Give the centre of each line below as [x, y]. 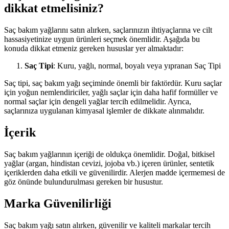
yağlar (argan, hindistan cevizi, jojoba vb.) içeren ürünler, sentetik [109, 163]
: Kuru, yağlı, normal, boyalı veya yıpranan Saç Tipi [137, 65]
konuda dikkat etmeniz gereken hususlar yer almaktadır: [94, 48]
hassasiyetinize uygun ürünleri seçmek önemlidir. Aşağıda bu [102, 39]
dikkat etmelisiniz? [54, 8]
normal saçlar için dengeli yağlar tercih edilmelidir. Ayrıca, [98, 101]
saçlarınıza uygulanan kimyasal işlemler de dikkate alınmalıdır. [104, 110]
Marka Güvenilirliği [58, 203]
